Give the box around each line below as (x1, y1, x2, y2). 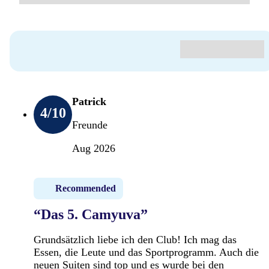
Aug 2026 (72, 142, 115, 154)
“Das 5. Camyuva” (34, 206, 148, 222)
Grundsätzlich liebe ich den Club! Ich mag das (34, 233, 237, 246)
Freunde (72, 118, 107, 131)
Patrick (72, 95, 106, 107)
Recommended (55, 183, 116, 193)
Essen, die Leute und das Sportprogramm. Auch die (34, 246, 259, 258)
